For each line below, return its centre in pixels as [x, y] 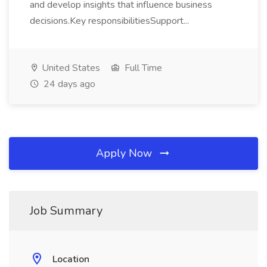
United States [70, 68]
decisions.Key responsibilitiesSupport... [111, 21]
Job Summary [66, 211]
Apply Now [125, 153]
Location [71, 259]
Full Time [142, 68]
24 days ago [68, 84]
